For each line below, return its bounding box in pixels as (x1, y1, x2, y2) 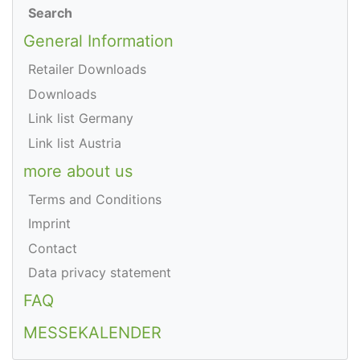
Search (28, 5, 73, 21)
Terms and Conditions (28, 190, 162, 207)
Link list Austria (28, 134, 122, 151)
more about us (22, 161, 133, 181)
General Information (22, 31, 174, 51)
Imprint (28, 215, 72, 232)
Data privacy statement (28, 264, 172, 280)
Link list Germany (28, 110, 134, 127)
